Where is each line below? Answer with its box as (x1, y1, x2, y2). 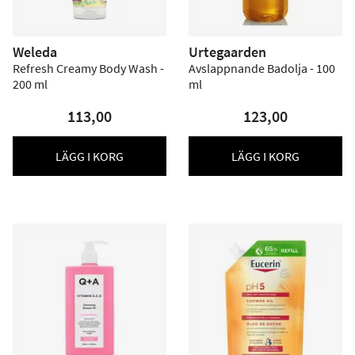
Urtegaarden (189, 43, 266, 61)
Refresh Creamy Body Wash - (13, 60, 164, 76)
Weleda (13, 43, 57, 61)
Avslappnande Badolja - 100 (189, 60, 335, 76)
